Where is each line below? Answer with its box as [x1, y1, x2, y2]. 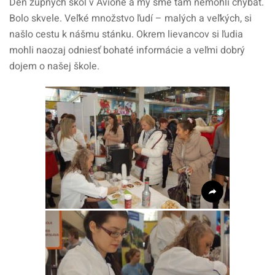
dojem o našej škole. [9, 59, 99, 74]
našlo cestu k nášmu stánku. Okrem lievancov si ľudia [9, 27, 243, 42]
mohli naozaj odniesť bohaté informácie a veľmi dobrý [9, 43, 245, 58]
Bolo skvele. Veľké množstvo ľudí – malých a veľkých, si [9, 11, 252, 26]
